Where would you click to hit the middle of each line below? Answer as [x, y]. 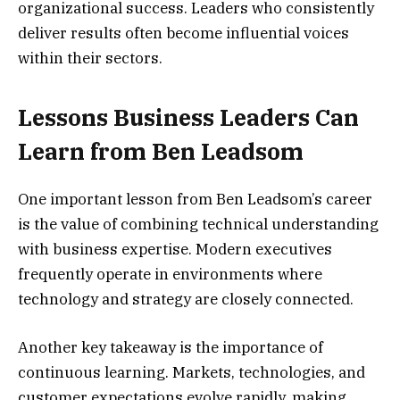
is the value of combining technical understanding [198, 224]
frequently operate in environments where [170, 274]
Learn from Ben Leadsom [161, 152]
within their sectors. [90, 58]
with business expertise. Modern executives [175, 249]
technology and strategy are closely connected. [186, 299]
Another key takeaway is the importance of [171, 347]
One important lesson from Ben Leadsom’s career [195, 199]
